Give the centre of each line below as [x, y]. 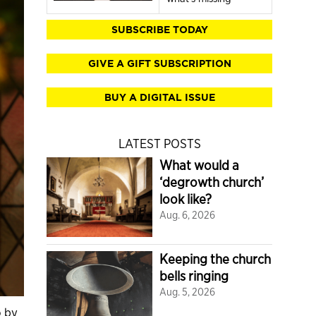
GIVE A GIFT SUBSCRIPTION [159, 63]
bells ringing [194, 276]
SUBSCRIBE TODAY [159, 30]
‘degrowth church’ [212, 182]
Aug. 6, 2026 [187, 215]
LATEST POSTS [159, 144]
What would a [199, 165]
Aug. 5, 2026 [187, 291]
